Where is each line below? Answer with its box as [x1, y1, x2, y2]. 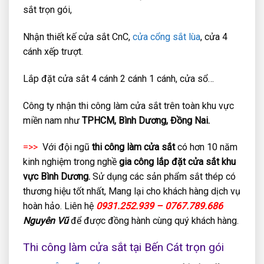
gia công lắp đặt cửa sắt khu [119, 156, 236, 168]
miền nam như [23, 114, 80, 126]
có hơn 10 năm [175, 141, 237, 153]
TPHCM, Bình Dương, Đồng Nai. [80, 114, 210, 126]
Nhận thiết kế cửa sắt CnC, [23, 31, 133, 42]
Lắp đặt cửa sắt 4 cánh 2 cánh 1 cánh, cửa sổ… [23, 72, 214, 84]
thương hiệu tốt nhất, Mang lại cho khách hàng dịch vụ [23, 186, 240, 197]
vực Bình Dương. [23, 171, 90, 183]
